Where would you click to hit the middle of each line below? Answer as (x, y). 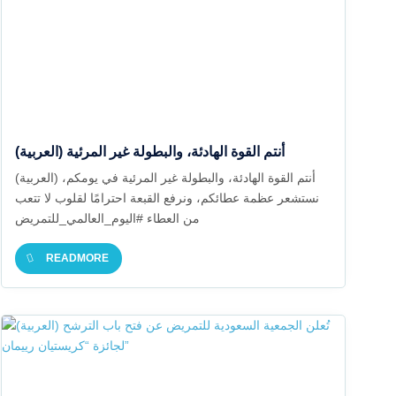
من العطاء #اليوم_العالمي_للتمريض (107, 218)
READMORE (77, 258)
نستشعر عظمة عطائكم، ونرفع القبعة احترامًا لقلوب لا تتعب (167, 198)
